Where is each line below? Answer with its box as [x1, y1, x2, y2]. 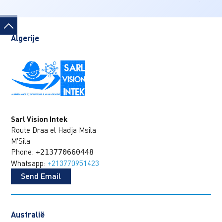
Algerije [11, 33, 40, 43]
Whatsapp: [11, 159, 48, 168]
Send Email [21, 171, 61, 181]
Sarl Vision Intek [11, 114, 68, 124]
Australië [11, 210, 45, 220]
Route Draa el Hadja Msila [11, 125, 97, 135]
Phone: [11, 147, 36, 157]
